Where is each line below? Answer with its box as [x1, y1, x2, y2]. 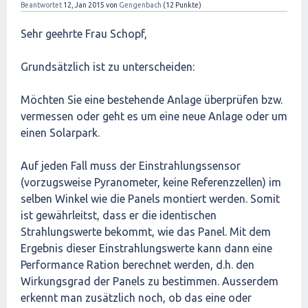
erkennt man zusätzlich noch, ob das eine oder [21, 291, 252, 304]
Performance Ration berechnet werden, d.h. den [21, 258, 254, 271]
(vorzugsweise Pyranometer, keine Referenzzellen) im [21, 176, 281, 188]
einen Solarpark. [21, 126, 100, 139]
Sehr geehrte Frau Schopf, [21, 27, 147, 40]
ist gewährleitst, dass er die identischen [21, 209, 217, 221]
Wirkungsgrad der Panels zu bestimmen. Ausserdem [21, 275, 278, 287]
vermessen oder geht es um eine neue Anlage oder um [21, 110, 287, 122]
